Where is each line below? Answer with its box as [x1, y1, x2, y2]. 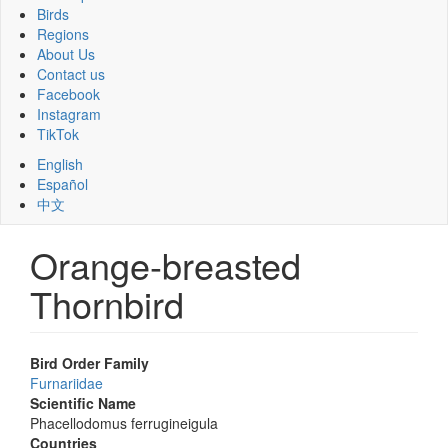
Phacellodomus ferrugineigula [30, 412, 218, 433]
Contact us [37, 63, 105, 84]
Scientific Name [30, 392, 136, 413]
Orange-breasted [30, 238, 301, 290]
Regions [37, 23, 89, 44]
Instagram [37, 103, 101, 124]
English [37, 153, 83, 174]
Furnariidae [30, 372, 103, 393]
